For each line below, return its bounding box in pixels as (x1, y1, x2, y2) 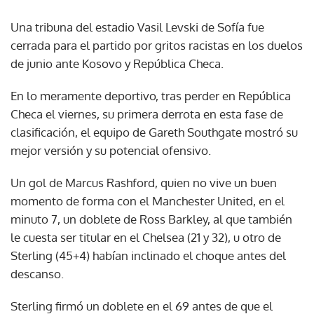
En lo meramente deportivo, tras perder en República (11, 88, 291, 103)
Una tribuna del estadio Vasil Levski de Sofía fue (11, 19, 264, 34)
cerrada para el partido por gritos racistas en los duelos (11, 37, 303, 53)
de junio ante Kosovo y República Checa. (11, 55, 224, 71)
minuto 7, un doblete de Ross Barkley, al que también (11, 211, 292, 226)
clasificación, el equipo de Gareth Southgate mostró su (11, 124, 298, 139)
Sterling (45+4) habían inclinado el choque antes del (11, 247, 286, 263)
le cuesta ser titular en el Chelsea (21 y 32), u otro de (11, 229, 281, 245)
